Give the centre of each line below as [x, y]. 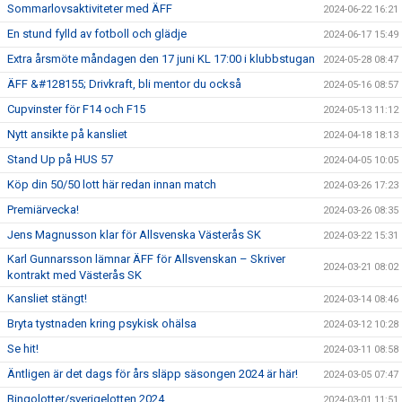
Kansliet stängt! [47, 299]
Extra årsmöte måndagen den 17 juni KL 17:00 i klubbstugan [161, 59]
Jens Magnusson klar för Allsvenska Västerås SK [134, 235]
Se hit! [23, 349]
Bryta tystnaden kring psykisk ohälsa [102, 324]
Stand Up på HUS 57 [60, 160]
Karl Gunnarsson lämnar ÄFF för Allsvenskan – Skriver [146, 259]
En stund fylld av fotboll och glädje [97, 34]
